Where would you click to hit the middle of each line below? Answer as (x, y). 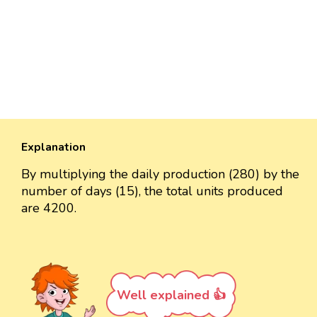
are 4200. (49, 208)
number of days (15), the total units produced (152, 191)
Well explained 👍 (171, 295)
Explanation (53, 148)
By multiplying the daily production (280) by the (160, 174)
